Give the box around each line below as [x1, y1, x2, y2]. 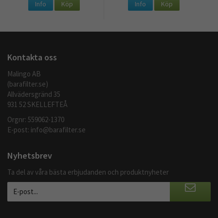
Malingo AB [7, 69, 41, 78]
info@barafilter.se [31, 125, 86, 134]
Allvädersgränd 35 [7, 89, 60, 99]
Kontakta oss [7, 51, 57, 63]
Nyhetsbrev [7, 149, 52, 161]
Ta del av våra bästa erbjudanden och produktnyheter [7, 167, 169, 177]
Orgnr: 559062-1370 [7, 114, 64, 124]
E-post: [7, 125, 31, 134]
